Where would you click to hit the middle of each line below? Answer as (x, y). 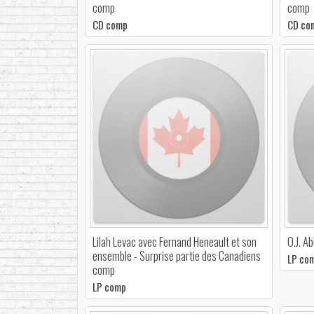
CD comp (110, 25)
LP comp (109, 286)
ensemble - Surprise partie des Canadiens (176, 255)
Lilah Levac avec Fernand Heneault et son (174, 241)
